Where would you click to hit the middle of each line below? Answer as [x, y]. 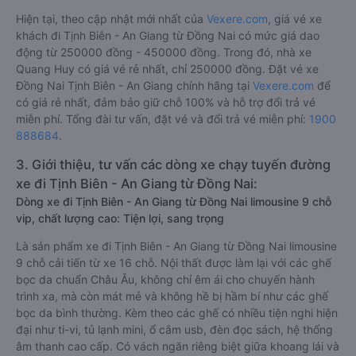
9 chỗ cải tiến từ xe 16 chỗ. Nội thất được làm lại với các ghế [174, 263]
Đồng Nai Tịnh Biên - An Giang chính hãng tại [134, 85]
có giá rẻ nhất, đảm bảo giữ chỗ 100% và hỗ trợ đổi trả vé [166, 102]
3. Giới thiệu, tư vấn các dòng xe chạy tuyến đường [173, 164]
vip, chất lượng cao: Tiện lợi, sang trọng [120, 218]
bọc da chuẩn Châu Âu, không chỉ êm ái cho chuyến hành [165, 279]
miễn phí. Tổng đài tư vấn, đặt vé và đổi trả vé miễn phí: [163, 119]
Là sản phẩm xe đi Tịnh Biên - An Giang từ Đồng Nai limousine [176, 246]
